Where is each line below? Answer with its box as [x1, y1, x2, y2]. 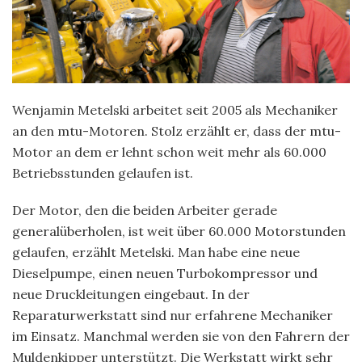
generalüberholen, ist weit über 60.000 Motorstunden [12, 222, 346, 239]
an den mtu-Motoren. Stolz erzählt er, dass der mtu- [12, 122, 341, 139]
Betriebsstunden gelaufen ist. [12, 164, 193, 181]
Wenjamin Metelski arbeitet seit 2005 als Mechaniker [12, 101, 338, 118]
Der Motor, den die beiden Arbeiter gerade [12, 201, 277, 218]
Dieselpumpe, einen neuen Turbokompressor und [12, 264, 318, 281]
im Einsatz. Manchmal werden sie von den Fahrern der [12, 327, 350, 344]
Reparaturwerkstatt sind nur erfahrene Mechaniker [12, 306, 333, 323]
